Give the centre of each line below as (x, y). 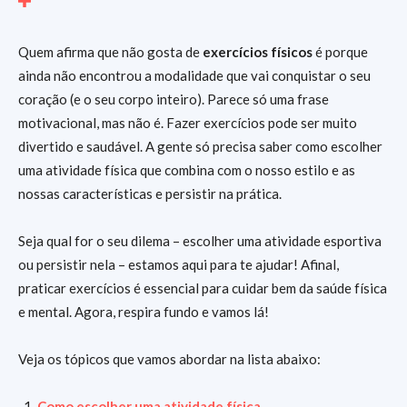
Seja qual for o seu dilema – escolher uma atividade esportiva (200, 241)
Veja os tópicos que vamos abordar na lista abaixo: (169, 359)
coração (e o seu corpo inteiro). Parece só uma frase (174, 99)
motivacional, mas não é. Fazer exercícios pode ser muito (188, 123)
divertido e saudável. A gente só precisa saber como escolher (200, 146)
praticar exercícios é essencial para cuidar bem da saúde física (203, 288)
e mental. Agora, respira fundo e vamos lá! (144, 312)
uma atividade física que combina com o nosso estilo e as (187, 170)
